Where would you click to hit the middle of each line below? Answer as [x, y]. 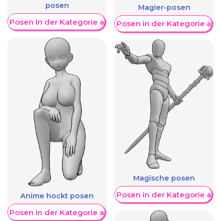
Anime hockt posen [57, 196]
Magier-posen [164, 7]
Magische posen [164, 178]
